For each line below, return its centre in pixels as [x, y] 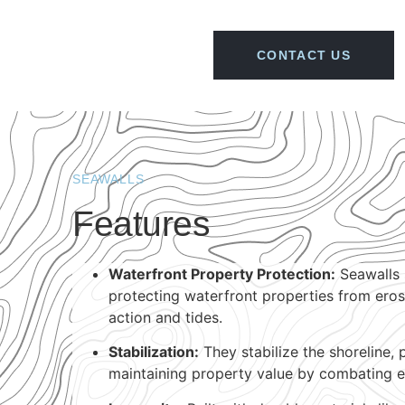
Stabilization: [154, 352]
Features [141, 224]
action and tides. [165, 317]
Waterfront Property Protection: [222, 274]
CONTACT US [304, 55]
